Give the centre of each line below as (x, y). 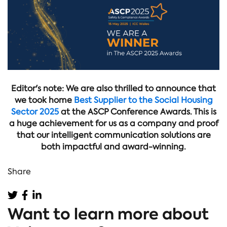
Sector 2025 (35, 112)
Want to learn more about (108, 214)
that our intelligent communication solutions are (113, 135)
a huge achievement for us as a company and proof (113, 124)
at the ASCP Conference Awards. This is (137, 112)
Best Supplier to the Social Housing (143, 100)
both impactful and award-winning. (113, 147)
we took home (44, 100)
